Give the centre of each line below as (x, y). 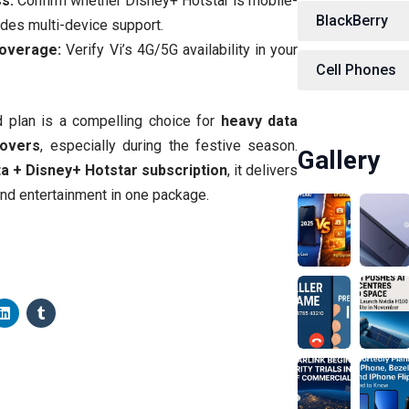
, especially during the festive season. (169, 145)
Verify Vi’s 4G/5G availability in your (180, 49)
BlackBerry (352, 20)
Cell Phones (357, 69)
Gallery (339, 160)
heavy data (259, 121)
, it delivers (263, 170)
